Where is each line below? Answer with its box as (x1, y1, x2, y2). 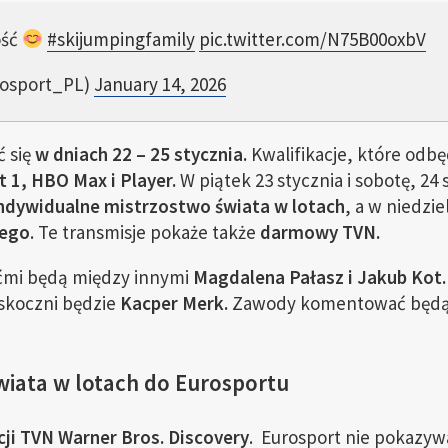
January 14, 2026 (93, 72, 226, 96)
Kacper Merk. (119, 291, 228, 315)
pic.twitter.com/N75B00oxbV (199, 27, 427, 51)
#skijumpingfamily (47, 27, 196, 51)
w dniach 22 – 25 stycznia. (34, 142, 247, 166)
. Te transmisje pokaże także (29, 220, 260, 244)
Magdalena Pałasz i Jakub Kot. (192, 265, 446, 289)
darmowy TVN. (259, 220, 380, 244)
